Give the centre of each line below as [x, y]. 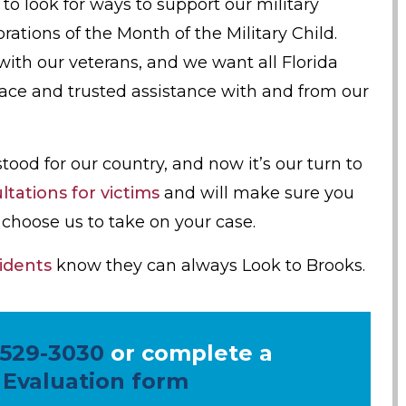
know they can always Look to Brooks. [208, 266]
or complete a [188, 353]
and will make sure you [257, 193]
